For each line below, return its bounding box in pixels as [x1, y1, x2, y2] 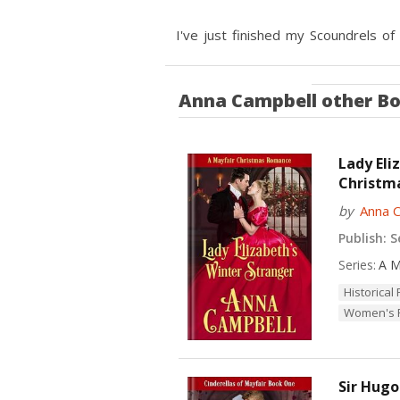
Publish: [337, 229, 387, 246]
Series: [337, 256, 376, 273]
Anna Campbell [178, 88, 317, 112]
